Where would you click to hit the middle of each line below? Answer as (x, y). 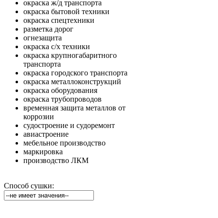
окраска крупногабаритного (70, 55)
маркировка (43, 151)
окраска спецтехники (59, 20)
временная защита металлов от (74, 108)
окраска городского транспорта (75, 73)
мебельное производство (64, 143)
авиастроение (46, 134)
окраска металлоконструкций (72, 81)
